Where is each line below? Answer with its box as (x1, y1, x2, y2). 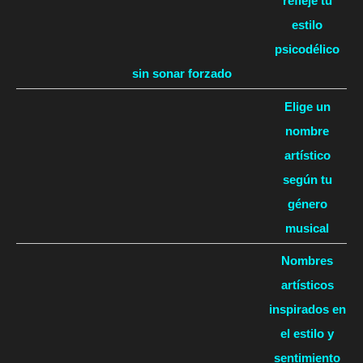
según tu (282, 172, 332, 186)
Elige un (284, 99, 331, 113)
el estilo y (280, 327, 334, 341)
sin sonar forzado (131, 66, 232, 81)
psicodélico (275, 42, 340, 57)
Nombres (281, 254, 333, 268)
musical (285, 220, 329, 235)
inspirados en (268, 302, 346, 317)
